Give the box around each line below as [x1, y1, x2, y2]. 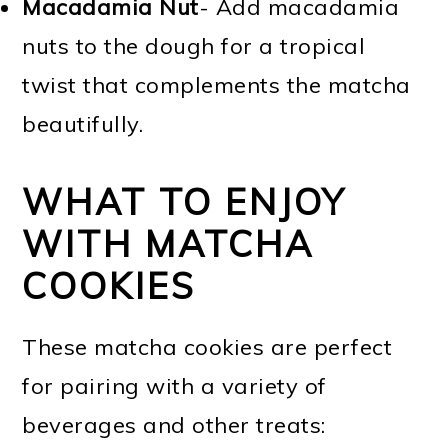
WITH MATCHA [22, 220, 315, 266]
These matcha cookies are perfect [22, 332, 393, 361]
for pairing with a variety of [22, 371, 327, 400]
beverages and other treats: [22, 410, 326, 439]
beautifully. [22, 109, 144, 138]
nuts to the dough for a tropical [22, 31, 366, 60]
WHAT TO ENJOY [22, 178, 347, 224]
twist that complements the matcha [22, 70, 411, 99]
